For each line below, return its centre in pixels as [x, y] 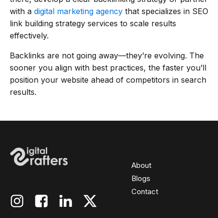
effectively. [29, 35]
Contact [145, 191]
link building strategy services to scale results [93, 23]
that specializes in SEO [165, 11]
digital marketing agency [78, 11]
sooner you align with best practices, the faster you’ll [108, 67]
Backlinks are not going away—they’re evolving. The [107, 55]
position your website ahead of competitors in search [108, 80]
